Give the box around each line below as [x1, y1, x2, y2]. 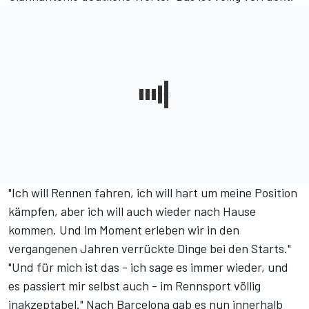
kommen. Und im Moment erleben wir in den [8, 221, 239, 237]
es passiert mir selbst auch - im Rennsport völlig [8, 277, 261, 293]
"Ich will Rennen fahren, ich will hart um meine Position [8, 184, 297, 200]
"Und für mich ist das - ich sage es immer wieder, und [8, 259, 288, 275]
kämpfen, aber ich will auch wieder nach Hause [8, 203, 256, 219]
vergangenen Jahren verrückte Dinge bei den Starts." [8, 240, 291, 256]
